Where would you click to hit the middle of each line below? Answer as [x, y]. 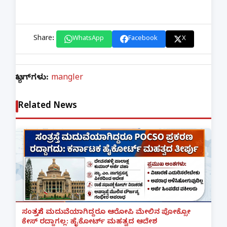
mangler [67, 79]
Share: [44, 39]
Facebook [143, 39]
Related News [48, 106]
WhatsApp [88, 39]
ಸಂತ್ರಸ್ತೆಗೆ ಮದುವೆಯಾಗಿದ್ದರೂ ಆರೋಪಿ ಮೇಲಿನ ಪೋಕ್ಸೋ [106, 213]
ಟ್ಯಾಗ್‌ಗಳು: [33, 79]
